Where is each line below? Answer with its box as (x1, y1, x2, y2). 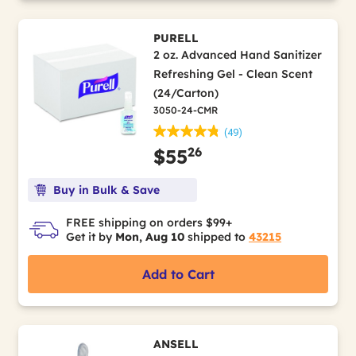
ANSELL (153, 337, 199, 351)
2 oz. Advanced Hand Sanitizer (153, 48, 322, 62)
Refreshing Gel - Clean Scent (153, 67, 312, 81)
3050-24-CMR (153, 104, 218, 116)
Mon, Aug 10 (115, 230, 184, 244)
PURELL (153, 31, 199, 45)
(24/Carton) (153, 86, 219, 100)
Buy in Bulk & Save (53, 183, 160, 197)
